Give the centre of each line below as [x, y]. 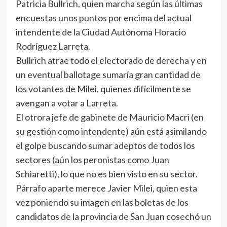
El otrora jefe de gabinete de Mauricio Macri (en [109, 117]
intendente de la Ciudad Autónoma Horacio [101, 32]
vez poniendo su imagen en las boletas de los [102, 202]
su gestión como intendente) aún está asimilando [111, 131]
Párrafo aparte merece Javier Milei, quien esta [106, 188]
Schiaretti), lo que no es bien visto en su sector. [106, 174]
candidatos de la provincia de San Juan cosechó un [113, 216]
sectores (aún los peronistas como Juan [92, 160]
